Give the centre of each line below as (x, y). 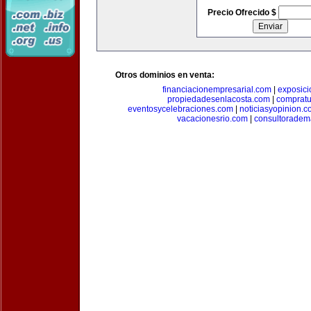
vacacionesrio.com (212, 119)
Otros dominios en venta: (165, 75)
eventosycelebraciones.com (180, 109)
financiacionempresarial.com (217, 90)
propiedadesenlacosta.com (219, 99)
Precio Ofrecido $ (243, 12)
